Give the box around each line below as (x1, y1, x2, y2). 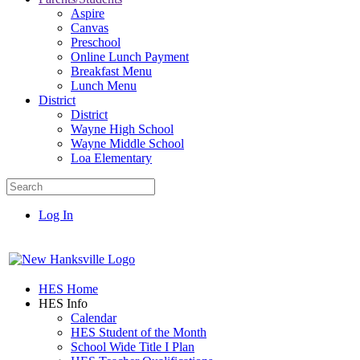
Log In (39, 208, 73, 222)
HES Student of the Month (71, 325, 207, 339)
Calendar (71, 311, 117, 325)
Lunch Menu (71, 79, 137, 92)
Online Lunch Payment (71, 50, 189, 63)
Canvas (71, 21, 108, 35)
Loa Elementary (71, 151, 152, 165)
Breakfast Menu (71, 64, 152, 78)
